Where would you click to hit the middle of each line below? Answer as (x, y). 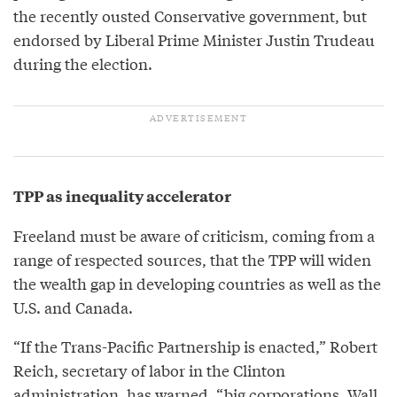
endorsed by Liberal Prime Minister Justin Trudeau (194, 39)
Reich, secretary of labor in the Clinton (149, 370)
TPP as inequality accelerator (122, 195)
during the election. (83, 63)
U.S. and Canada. (73, 307)
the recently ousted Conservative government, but (190, 15)
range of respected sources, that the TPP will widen (192, 259)
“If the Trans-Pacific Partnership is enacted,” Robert (195, 346)
